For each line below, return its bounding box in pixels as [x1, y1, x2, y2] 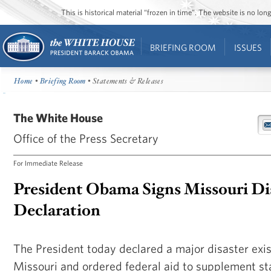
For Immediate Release [13, 158, 83, 167]
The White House [13, 110, 103, 125]
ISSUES [233, 42, 262, 53]
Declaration [13, 200, 100, 221]
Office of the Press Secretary [13, 131, 158, 145]
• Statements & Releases [85, 76, 164, 87]
